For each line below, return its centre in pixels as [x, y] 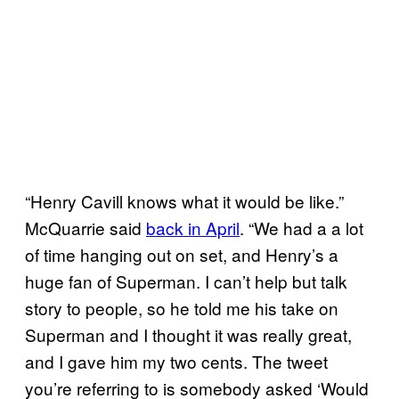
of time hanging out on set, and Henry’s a [182, 254]
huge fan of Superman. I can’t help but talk [186, 281]
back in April [193, 227]
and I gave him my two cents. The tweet [176, 361]
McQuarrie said [85, 227]
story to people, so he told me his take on [182, 307]
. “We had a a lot [301, 227]
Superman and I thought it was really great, [188, 334]
